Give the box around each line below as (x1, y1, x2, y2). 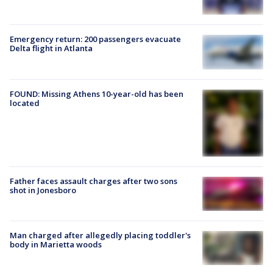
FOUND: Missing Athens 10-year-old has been (10, 88, 183, 99)
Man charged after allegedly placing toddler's (10, 229, 191, 241)
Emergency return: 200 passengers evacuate (10, 34, 181, 45)
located (10, 97, 40, 108)
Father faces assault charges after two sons (10, 175, 177, 186)
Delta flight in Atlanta (10, 43, 93, 54)
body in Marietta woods (10, 238, 102, 250)
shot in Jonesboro (10, 184, 76, 196)
